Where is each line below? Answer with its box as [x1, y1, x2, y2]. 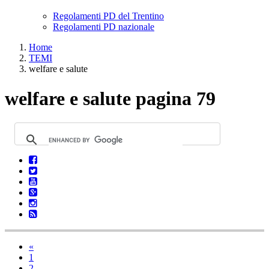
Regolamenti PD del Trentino [53, 11, 164, 22]
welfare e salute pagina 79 [5, 87, 216, 109]
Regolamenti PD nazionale [53, 22, 154, 32]
